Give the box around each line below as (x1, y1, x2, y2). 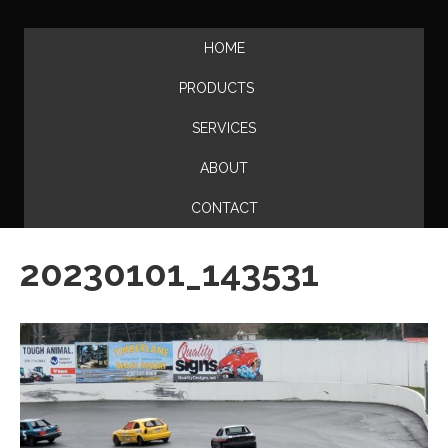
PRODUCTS (179, 79, 254, 96)
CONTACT (190, 199, 258, 216)
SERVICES (192, 119, 256, 136)
